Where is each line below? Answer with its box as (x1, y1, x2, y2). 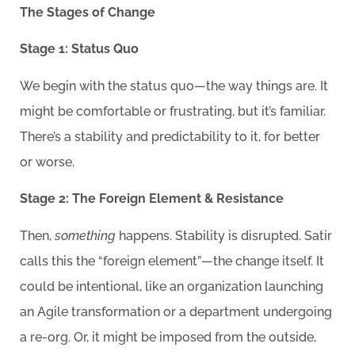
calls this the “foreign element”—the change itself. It (20, 253, 324, 269)
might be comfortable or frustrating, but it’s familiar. (20, 103, 326, 119)
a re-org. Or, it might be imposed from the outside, (20, 329, 316, 345)
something (55, 227, 116, 243)
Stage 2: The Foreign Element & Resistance (20, 191, 284, 207)
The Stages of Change (20, 5, 155, 21)
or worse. (20, 154, 74, 170)
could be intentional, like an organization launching (20, 278, 323, 294)
